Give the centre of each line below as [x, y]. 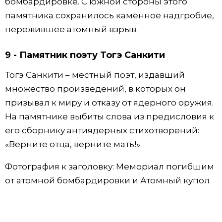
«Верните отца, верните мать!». [73, 144]
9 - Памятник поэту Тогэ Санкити [85, 55]
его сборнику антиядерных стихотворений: [102, 130]
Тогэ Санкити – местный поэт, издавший [95, 75]
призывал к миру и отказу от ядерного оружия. [109, 102]
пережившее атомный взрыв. [71, 29]
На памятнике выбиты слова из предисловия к [110, 116]
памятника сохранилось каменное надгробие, [110, 16]
